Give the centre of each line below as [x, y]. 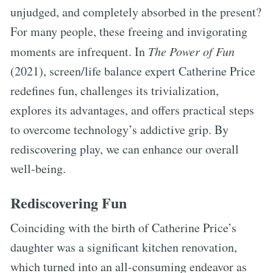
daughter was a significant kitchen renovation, [124, 247]
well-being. [38, 168]
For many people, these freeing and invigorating [129, 31]
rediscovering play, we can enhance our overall [125, 149]
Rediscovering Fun [69, 202]
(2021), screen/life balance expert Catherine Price [133, 71]
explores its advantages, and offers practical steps [132, 110]
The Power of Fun [191, 51]
